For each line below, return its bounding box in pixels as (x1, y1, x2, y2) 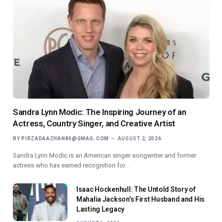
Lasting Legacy (76, 205, 125, 213)
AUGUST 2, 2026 (117, 135, 162, 141)
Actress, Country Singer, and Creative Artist (13, 118, 176, 128)
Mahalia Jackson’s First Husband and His (76, 195, 205, 203)
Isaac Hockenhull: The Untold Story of (76, 185, 196, 193)
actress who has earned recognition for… (13, 161, 129, 169)
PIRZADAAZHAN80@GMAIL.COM (21, 135, 109, 141)
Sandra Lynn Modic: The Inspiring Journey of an (13, 107, 186, 117)
